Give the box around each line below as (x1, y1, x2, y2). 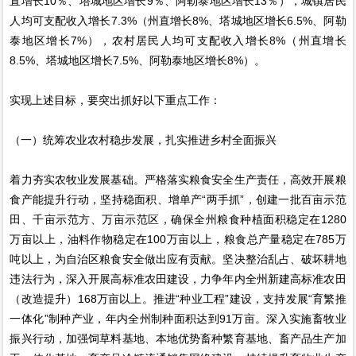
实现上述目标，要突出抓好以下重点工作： (10, 93, 222, 106)
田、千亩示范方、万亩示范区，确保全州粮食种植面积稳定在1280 (10, 212, 346, 226)
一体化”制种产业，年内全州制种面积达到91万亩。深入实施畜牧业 (10, 311, 346, 325)
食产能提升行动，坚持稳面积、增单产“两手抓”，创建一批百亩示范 (10, 192, 346, 206)
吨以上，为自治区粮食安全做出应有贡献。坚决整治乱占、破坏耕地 (10, 252, 346, 265)
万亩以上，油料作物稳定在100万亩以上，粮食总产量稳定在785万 (10, 232, 346, 246)
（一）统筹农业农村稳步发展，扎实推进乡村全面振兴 (10, 133, 277, 146)
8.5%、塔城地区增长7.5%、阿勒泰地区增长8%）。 (10, 53, 266, 67)
